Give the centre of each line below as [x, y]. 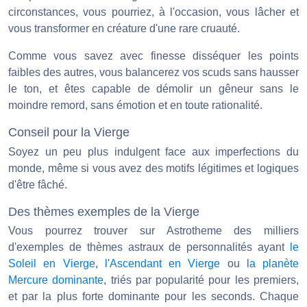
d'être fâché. [38, 184]
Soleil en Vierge [52, 264]
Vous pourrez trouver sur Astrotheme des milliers [153, 231]
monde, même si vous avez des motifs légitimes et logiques [153, 168]
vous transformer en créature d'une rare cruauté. [124, 29]
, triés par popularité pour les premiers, [201, 280]
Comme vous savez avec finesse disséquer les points [153, 56]
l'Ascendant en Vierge [162, 264]
